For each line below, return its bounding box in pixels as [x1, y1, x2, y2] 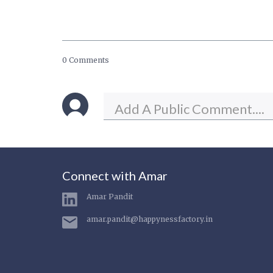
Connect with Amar [62, 168, 168, 183]
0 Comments [62, 55, 109, 65]
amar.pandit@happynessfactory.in [87, 214, 213, 224]
